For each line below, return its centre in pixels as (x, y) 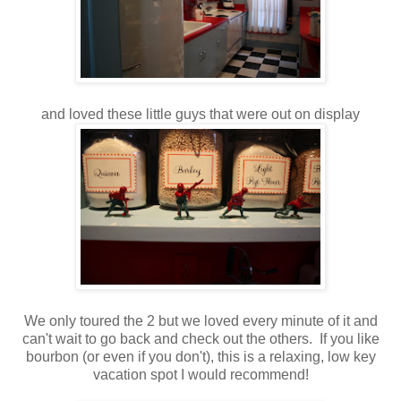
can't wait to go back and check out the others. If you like (200, 339)
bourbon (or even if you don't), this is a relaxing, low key (200, 357)
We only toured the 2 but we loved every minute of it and (200, 321)
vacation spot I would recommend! (200, 375)
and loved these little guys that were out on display (200, 115)
